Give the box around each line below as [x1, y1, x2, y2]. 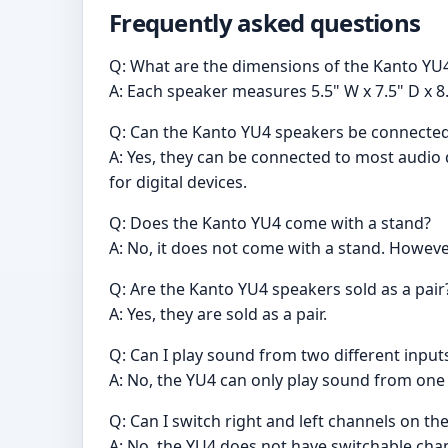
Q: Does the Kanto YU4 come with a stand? [109, 211, 431, 234]
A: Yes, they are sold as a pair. [109, 302, 327, 325]
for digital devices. [109, 170, 247, 193]
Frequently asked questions [109, 5, 421, 39]
